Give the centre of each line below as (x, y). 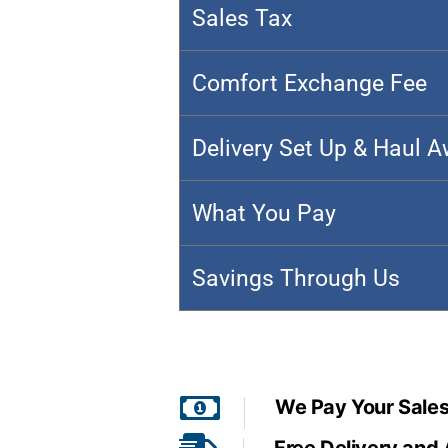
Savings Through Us (295, 278)
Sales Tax (241, 18)
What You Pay (263, 213)
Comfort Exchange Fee (309, 83)
